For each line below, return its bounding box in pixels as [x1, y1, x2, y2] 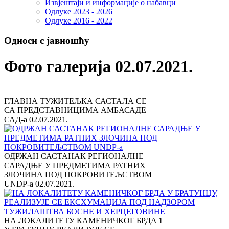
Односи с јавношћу [4, 35, 89, 47]
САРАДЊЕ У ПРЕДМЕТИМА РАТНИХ [4, 161, 146, 170]
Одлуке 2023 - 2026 [45, 7, 112, 16]
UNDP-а [4, 179, 35, 188]
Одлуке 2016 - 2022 [45, 16, 112, 26]
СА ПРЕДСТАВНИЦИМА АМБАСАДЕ [4, 105, 146, 114]
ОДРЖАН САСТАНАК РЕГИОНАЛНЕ [4, 151, 144, 161]
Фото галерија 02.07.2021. [4, 57, 193, 76]
